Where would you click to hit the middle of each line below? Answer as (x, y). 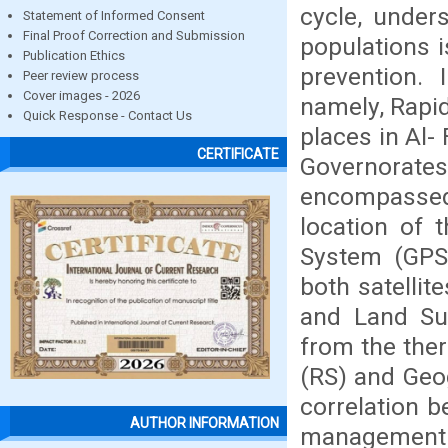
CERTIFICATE (238, 154)
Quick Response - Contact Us (107, 115)
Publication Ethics (74, 55)
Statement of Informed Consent (114, 15)
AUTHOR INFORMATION (204, 423)
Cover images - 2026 (81, 95)
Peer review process (81, 75)
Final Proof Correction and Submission (134, 35)
